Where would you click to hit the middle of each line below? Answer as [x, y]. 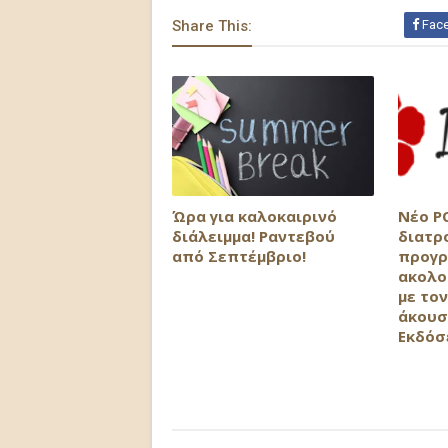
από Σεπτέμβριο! [239, 255]
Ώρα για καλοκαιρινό [254, 215]
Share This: [212, 26]
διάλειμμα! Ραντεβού [253, 235]
